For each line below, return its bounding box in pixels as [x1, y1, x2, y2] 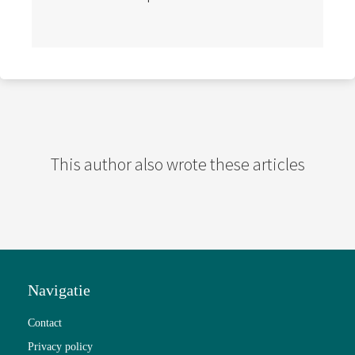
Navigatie [28, 281, 90, 299]
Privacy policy [28, 341, 93, 353]
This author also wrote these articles [50, 153, 305, 175]
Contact [28, 317, 62, 329]
